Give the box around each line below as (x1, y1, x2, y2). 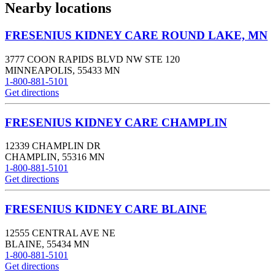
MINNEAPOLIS (5, 64, 72, 76)
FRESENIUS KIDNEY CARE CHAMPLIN (5, 115, 227, 129)
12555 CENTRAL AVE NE (5, 227, 115, 238)
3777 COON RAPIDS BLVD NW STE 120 (5, 53, 180, 64)
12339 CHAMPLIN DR (5, 141, 101, 152)
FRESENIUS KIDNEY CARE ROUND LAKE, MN (5, 29, 268, 42)
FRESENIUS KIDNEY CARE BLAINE (5, 203, 207, 216)
